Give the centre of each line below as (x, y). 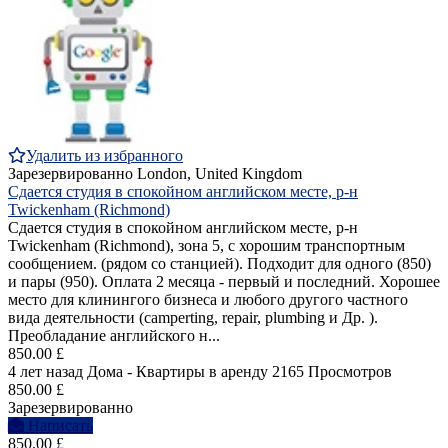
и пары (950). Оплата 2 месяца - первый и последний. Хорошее (224, 282)
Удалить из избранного (104, 156)
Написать (60, 426)
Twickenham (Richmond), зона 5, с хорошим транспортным (206, 246)
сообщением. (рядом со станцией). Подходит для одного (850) (219, 264)
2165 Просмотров (332, 372)
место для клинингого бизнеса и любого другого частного (208, 300)
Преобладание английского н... (114, 336)
